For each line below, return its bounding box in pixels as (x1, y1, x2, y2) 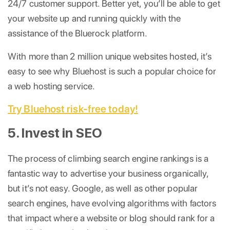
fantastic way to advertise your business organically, (8, 167, 209, 179)
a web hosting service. (8, 80, 95, 91)
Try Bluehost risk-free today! (8, 102, 138, 115)
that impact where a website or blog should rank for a (8, 212, 215, 223)
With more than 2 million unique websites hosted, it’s (8, 50, 212, 62)
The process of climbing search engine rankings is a (8, 152, 209, 164)
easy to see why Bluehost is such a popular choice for (8, 65, 217, 76)
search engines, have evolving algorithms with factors (8, 197, 217, 208)
